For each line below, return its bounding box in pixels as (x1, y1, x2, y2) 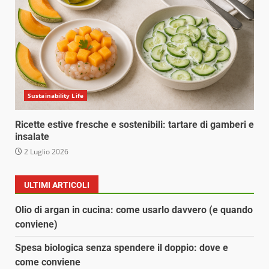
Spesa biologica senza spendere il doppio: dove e (15, 241, 228, 253)
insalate (15, 130, 49, 142)
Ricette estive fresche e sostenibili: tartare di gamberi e (15, 118, 254, 130)
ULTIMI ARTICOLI (24, 180, 89, 190)
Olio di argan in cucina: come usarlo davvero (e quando (15, 204, 253, 216)
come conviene (15, 256, 80, 268)
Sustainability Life (28, 91, 83, 100)
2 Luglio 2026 (22, 146, 68, 157)
